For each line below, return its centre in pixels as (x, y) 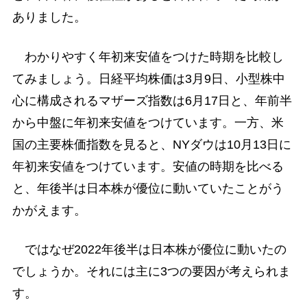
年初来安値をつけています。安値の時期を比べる (148, 166)
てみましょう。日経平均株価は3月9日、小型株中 (148, 78)
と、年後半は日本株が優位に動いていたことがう (148, 188)
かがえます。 (49, 210)
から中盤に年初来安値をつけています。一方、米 (148, 122)
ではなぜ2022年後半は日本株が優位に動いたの (149, 249)
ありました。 (49, 17)
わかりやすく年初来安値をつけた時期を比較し (148, 57)
